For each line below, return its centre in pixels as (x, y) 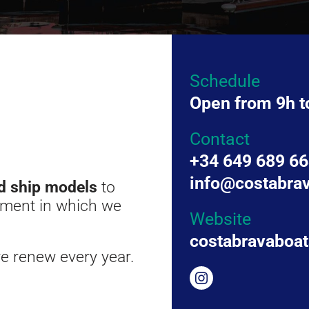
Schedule (225, 81)
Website (220, 219)
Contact (219, 139)
